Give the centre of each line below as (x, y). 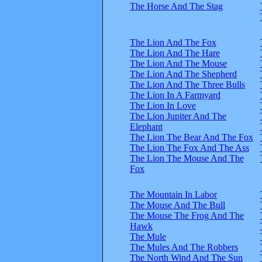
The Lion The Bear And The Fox (192, 137)
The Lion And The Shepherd (183, 74)
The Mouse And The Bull (177, 205)
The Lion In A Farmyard (175, 95)
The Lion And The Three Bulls (187, 84)
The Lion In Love (163, 105)
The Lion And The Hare (175, 53)
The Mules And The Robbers (184, 247)
